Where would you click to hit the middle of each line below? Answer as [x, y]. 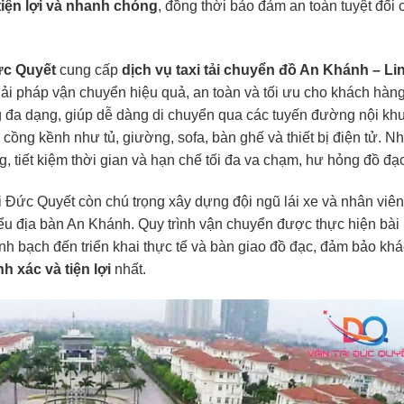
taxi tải [198, 70]
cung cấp [89, 70]
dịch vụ [149, 70]
